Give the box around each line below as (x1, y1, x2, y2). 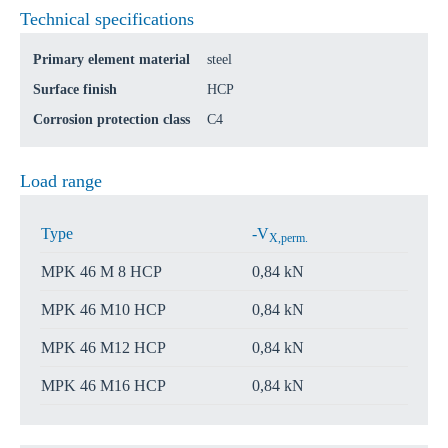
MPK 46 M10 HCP (41, 301, 166, 318)
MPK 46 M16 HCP (41, 377, 166, 394)
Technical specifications (20, 9, 194, 29)
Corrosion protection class (33, 112, 190, 127)
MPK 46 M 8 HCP (41, 263, 162, 280)
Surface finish (33, 82, 117, 97)
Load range (20, 171, 102, 191)
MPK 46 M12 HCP (41, 339, 166, 356)
